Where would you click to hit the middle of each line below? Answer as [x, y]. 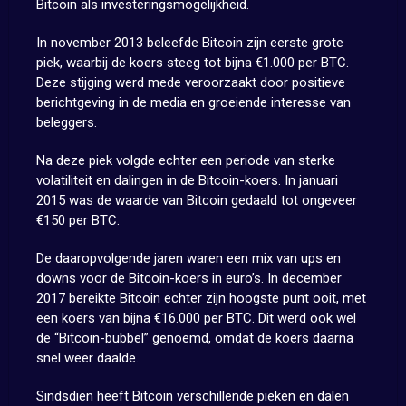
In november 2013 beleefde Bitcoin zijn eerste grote [189, 43]
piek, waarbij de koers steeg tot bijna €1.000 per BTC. [192, 63]
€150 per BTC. [77, 221]
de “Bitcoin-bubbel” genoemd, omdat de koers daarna [194, 338]
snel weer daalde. [87, 358]
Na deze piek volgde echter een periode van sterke [185, 161]
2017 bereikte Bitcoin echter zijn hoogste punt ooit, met [201, 299]
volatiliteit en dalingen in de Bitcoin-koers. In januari [187, 181]
